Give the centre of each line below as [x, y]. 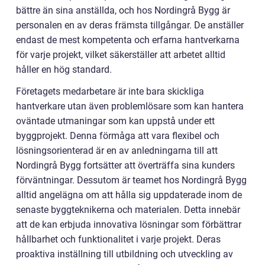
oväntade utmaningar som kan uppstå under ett [115, 121]
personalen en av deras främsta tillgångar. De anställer [130, 25]
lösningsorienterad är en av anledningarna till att [117, 151]
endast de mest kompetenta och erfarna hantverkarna [128, 40]
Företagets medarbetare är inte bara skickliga [110, 92]
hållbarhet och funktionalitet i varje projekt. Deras [118, 240]
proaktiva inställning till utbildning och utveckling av [125, 254]
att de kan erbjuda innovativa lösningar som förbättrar [129, 225]
